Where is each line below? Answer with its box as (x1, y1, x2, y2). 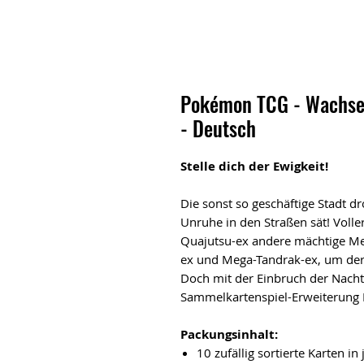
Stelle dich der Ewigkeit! (180, 158, 328, 175)
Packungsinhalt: (180, 326, 278, 343)
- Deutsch (180, 113, 256, 143)
